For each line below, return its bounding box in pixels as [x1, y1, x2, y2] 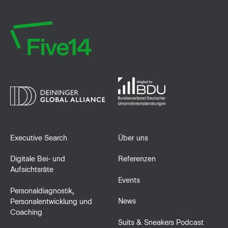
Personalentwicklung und [10, 196, 92, 206]
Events [118, 175, 140, 185]
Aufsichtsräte [10, 165, 53, 175]
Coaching [10, 207, 42, 217]
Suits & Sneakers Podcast [118, 217, 204, 227]
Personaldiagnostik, [10, 186, 74, 195]
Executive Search [10, 133, 67, 142]
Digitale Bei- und [10, 154, 65, 164]
